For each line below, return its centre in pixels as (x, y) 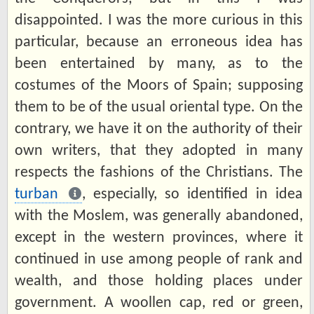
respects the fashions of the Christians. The (159, 172)
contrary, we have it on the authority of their (159, 129)
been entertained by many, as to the (159, 64)
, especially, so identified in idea (192, 194)
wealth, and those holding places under (159, 281)
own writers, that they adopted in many (159, 151)
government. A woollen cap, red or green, (159, 303)
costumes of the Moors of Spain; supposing (159, 86)
